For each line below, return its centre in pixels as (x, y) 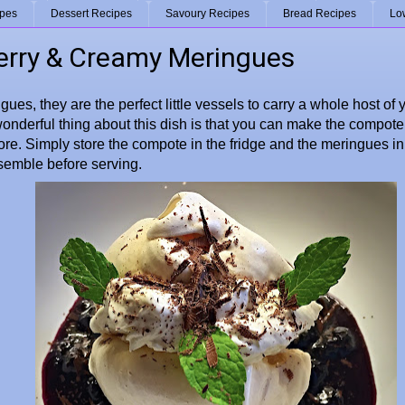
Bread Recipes (320, 14)
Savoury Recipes (207, 14)
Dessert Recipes (91, 14)
